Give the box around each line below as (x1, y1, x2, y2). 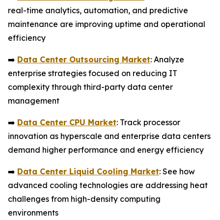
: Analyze (150, 54, 184, 64)
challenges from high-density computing (8, 193, 161, 204)
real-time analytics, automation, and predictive (8, 5, 188, 15)
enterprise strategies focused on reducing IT (8, 68, 177, 78)
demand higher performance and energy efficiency (8, 144, 204, 155)
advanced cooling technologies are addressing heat (8, 180, 208, 190)
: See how (159, 166, 195, 176)
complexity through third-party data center (8, 82, 173, 92)
